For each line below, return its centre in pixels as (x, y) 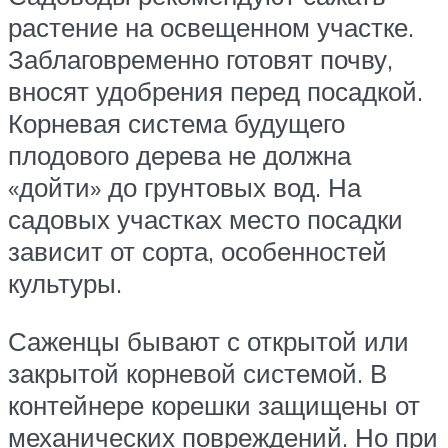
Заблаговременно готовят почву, (200, 59)
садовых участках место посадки (205, 219)
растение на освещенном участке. (211, 27)
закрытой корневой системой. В (197, 372)
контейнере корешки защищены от (214, 404)
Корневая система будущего (176, 123)
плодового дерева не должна (179, 155)
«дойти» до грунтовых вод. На (184, 187)
